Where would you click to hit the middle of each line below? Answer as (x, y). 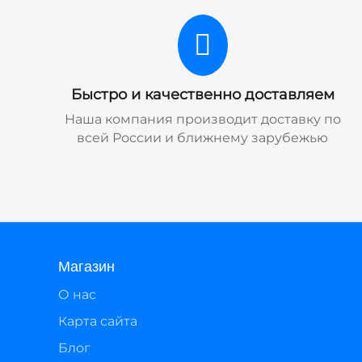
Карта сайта (98, 321)
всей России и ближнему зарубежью (203, 138)
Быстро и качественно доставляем (202, 95)
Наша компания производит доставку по (202, 119)
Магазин (86, 265)
